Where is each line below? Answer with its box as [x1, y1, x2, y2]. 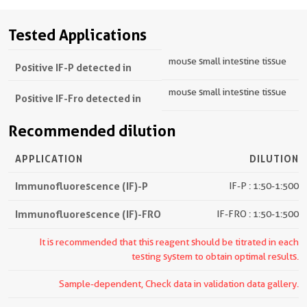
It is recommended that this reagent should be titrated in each [39, 236, 299, 248]
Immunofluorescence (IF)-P [15, 180, 148, 193]
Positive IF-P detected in [15, 61, 132, 75]
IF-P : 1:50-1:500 [229, 180, 299, 192]
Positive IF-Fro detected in [15, 92, 141, 106]
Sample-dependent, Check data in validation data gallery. [59, 278, 299, 290]
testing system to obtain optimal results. [132, 251, 299, 262]
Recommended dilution [8, 122, 175, 140]
